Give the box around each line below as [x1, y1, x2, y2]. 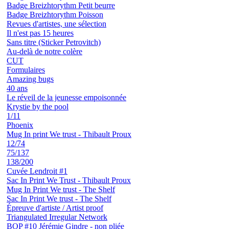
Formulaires [7, 65, 45, 74]
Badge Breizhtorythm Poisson [7, 10, 103, 19]
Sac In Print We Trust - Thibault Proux [7, 175, 131, 185]
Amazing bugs [7, 74, 54, 83]
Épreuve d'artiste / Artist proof [7, 203, 103, 212]
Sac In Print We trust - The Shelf [7, 194, 111, 203]
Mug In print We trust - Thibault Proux [7, 129, 131, 139]
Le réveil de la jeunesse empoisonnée [7, 93, 126, 102]
